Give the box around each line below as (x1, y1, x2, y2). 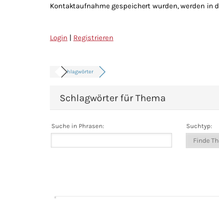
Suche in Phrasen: (50, 122, 104, 130)
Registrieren (73, 33, 113, 42)
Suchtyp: (185, 122, 212, 130)
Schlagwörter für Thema (60, 92, 166, 104)
